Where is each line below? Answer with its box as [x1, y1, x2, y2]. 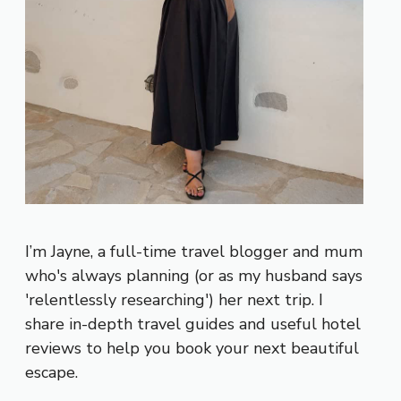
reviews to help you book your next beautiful [25, 337, 359, 360]
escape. [25, 362, 78, 384]
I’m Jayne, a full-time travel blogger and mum [25, 241, 363, 263]
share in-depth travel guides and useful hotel [25, 313, 361, 336]
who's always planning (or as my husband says [25, 265, 363, 287]
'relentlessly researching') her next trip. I [25, 289, 323, 311]
